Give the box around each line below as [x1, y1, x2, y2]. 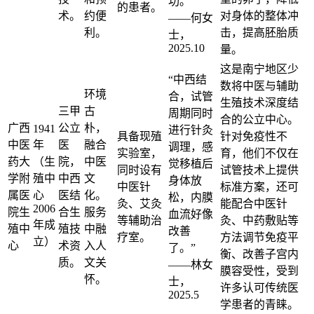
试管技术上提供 [220, 163, 299, 176]
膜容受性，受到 [220, 264, 299, 277]
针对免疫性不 [220, 130, 287, 142]
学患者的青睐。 [220, 298, 299, 310]
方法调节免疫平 [220, 231, 299, 243]
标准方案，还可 [220, 180, 299, 193]
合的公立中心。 [220, 113, 299, 125]
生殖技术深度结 [220, 96, 299, 109]
